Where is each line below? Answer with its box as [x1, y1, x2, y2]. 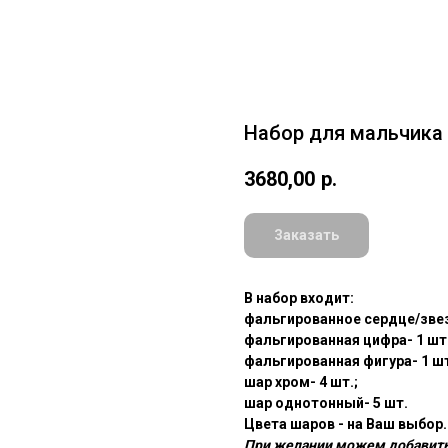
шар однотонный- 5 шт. [244, 395, 408, 412]
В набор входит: [244, 290, 354, 307]
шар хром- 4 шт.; [244, 374, 358, 391]
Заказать [274, 227, 339, 244]
